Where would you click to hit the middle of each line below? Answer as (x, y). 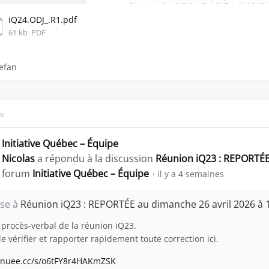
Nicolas (18, 159)
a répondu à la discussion (95, 159)
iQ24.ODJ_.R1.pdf (43, 20)
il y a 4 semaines (191, 174)
